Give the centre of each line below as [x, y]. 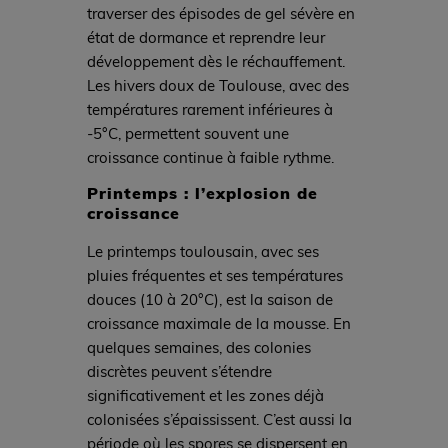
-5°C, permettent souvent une [187, 133]
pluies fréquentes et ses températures [214, 275]
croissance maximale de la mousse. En [218, 323]
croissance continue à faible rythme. [210, 157]
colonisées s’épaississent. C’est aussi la [219, 419]
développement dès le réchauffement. [215, 61]
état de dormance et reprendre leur [205, 37]
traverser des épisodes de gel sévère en [220, 13]
